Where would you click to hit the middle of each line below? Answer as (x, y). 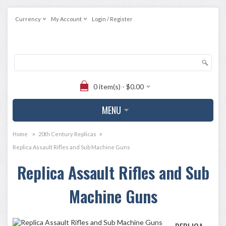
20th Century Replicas (67, 134)
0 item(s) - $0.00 (119, 87)
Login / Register (112, 19)
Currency (28, 19)
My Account (66, 19)
